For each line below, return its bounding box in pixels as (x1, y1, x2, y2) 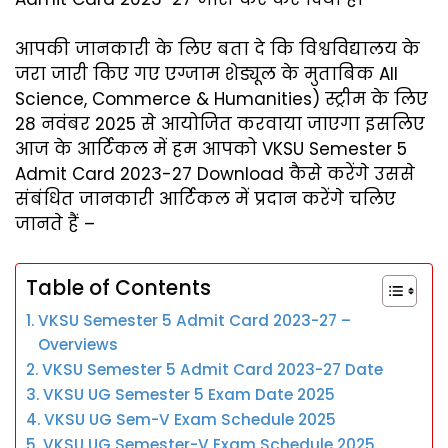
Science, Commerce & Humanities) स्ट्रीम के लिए (15, 87, 428, 112)
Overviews (38, 333, 119, 355)
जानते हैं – (15, 212, 95, 237)
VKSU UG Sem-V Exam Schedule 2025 (44, 408, 337, 430)
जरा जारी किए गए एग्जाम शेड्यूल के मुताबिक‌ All (15, 62, 398, 87)
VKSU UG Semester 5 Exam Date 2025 (43, 383, 336, 405)
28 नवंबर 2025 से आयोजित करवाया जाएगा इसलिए (15, 112, 425, 137)
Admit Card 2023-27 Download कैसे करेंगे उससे (15, 162, 415, 187)
